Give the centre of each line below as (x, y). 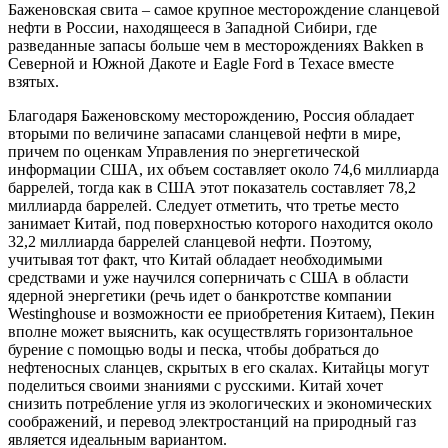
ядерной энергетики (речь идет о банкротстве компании (200, 295)
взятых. (33, 81)
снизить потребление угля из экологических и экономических (220, 403)
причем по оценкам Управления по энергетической (184, 151)
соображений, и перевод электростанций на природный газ (212, 421)
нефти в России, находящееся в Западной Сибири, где (192, 27)
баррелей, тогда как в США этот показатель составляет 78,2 (212, 187)
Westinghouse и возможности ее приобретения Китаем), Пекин (221, 313)
